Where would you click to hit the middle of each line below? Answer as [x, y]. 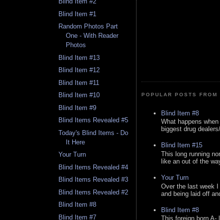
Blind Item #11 [79, 82]
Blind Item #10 [79, 95]
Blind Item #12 [79, 70]
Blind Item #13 [79, 57]
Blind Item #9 [78, 108]
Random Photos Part [88, 27]
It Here [76, 142]
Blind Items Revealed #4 [94, 167]
